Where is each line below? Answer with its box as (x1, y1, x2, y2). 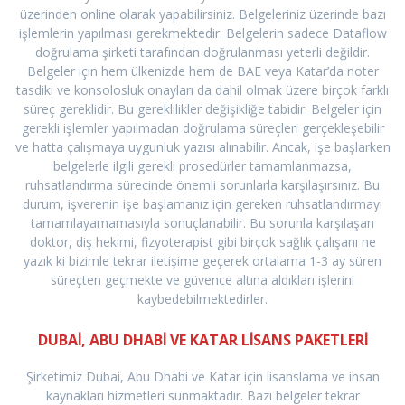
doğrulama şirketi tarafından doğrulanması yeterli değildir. (35, 43, 370, 61)
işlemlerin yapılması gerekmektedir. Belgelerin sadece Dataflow (18, 24, 387, 42)
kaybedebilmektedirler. (137, 290, 268, 308)
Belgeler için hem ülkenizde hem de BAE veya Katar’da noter (26, 62, 379, 80)
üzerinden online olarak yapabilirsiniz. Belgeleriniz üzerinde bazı (19, 5, 386, 24)
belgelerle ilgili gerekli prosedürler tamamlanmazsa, (53, 157, 352, 175)
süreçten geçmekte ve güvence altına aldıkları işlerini (51, 271, 354, 289)
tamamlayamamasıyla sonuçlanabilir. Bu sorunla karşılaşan (31, 214, 374, 232)
